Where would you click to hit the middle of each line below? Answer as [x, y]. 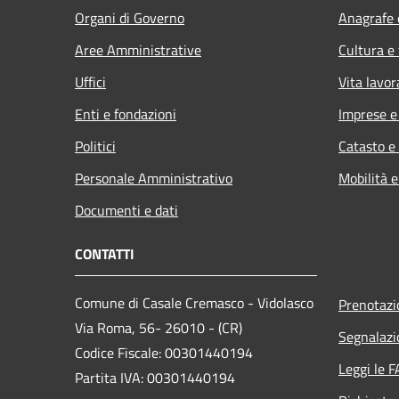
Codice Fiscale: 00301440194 [164, 352]
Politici [95, 146]
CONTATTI [105, 253]
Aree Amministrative [138, 49]
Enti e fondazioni [126, 114]
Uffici [90, 81]
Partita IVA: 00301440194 [155, 377]
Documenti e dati [126, 210]
